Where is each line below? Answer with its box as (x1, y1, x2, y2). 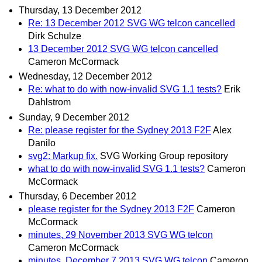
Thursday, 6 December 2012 (19, 191, 136, 201)
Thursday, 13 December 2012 (19, 5, 142, 16)
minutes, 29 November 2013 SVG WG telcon (28, 229, 213, 240)
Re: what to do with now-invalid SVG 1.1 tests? (28, 84, 222, 95)
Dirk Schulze (28, 31, 81, 42)
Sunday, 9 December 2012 (19, 112, 129, 122)
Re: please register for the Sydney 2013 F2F (28, 125, 211, 135)
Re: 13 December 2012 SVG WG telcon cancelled (28, 18, 235, 29)
